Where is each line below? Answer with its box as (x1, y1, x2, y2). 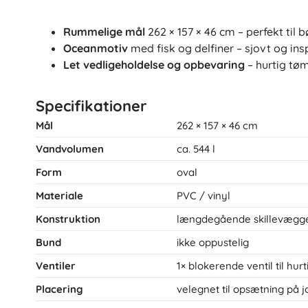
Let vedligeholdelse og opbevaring (63, 57, 245, 71)
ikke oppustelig (177, 235, 249, 249)
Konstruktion (36, 212, 100, 225)
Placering (36, 282, 83, 296)
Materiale (36, 188, 83, 202)
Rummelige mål (63, 24, 145, 38)
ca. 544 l (177, 142, 215, 155)
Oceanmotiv (63, 41, 128, 55)
